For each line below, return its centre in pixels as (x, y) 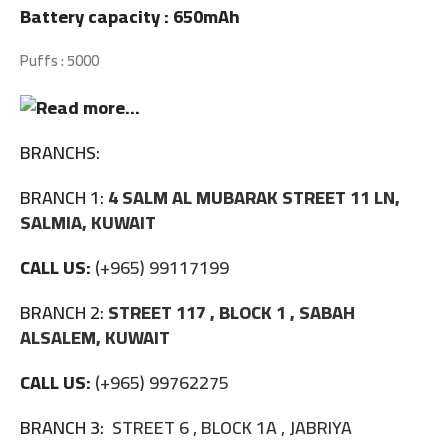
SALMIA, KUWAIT (90, 223)
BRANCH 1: (62, 198)
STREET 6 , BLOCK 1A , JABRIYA (230, 428)
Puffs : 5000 (59, 61)
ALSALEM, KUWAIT (95, 338)
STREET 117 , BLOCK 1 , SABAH (231, 313)
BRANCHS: (60, 153)
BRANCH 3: (64, 428)
